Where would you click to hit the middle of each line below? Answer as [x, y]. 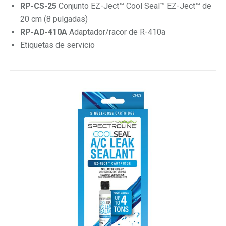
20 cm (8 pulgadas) [54, 19]
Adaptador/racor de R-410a [117, 32]
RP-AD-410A [45, 32]
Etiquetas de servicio [58, 45]
